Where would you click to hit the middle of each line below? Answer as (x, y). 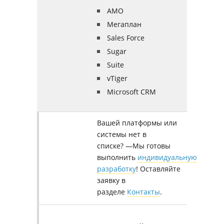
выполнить (117, 157)
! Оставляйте (158, 169)
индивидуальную (167, 157)
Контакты (143, 192)
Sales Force (126, 38)
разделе (112, 192)
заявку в (111, 180)
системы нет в (122, 134)
